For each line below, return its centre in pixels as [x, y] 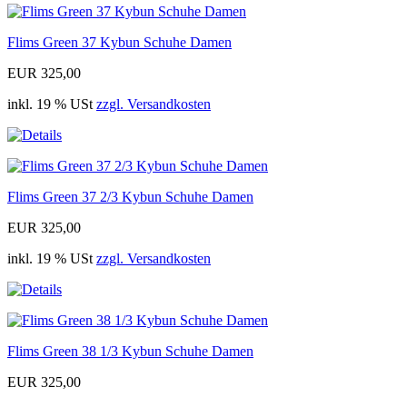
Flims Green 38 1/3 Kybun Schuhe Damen [130, 352]
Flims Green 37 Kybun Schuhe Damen [119, 43]
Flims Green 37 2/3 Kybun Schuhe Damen [130, 197]
